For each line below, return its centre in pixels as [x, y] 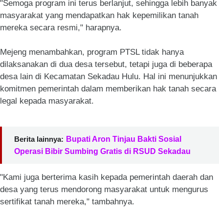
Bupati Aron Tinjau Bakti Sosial [124, 139]
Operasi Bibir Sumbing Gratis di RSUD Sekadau [102, 151]
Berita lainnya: [39, 139]
